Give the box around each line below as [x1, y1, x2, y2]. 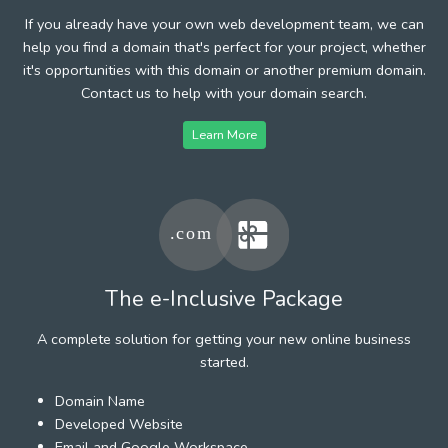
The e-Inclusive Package [105, 283, 343, 314]
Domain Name [55, 390, 145, 411]
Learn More [191, 125, 257, 143]
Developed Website [55, 413, 183, 434]
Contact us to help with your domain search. [81, 82, 367, 103]
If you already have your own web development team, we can [24, 13, 424, 34]
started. [199, 351, 249, 372]
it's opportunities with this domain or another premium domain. [22, 59, 426, 80]
